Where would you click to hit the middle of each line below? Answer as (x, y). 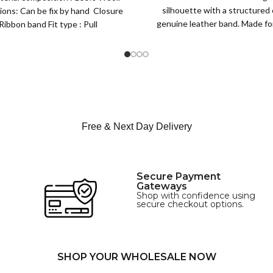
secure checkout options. (190, 204)
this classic (237, 37)
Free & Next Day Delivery (136, 127)
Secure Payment (178, 177)
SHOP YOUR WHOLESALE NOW (136, 257)
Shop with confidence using (196, 196)
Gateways (161, 186)
